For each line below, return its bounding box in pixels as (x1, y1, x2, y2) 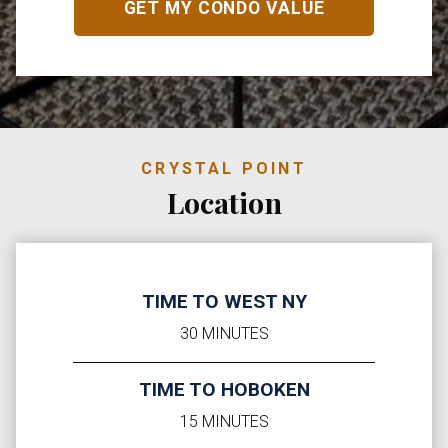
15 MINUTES (179, 412, 269, 432)
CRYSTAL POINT (141, 159, 307, 179)
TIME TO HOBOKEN (138, 378, 310, 402)
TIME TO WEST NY (141, 290, 307, 314)
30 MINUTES (179, 324, 269, 344)
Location (166, 183, 282, 222)
